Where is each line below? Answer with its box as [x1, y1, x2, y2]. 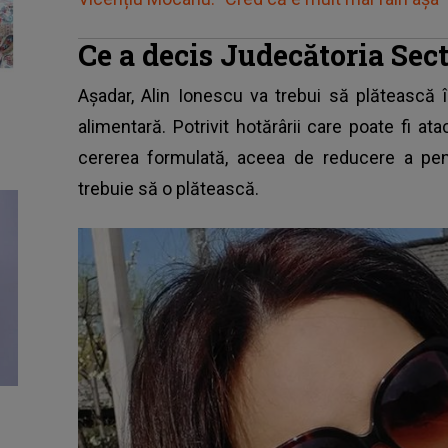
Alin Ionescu [141, 85, 243, 107]
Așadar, [77, 85, 142, 107]
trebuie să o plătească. [77, 178, 259, 200]
